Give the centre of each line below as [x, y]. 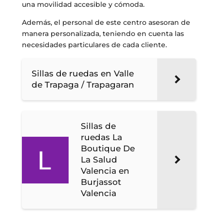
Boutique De [108, 149]
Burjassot [101, 182]
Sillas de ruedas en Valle [82, 74]
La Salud [99, 160]
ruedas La [101, 137]
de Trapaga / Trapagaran [83, 85]
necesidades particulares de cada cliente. [94, 45]
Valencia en [105, 171]
